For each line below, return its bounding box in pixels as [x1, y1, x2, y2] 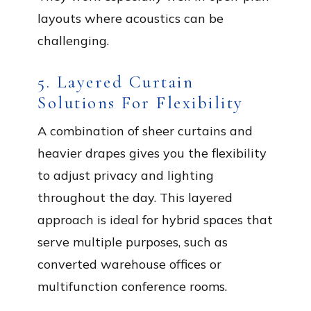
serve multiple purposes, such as [37, 234, 228, 250]
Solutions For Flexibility [37, 92, 244, 113]
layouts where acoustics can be [37, 10, 224, 26]
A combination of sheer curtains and [37, 123, 253, 139]
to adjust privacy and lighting [37, 167, 214, 183]
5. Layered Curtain [37, 72, 194, 92]
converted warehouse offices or [37, 256, 221, 272]
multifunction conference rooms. [37, 278, 227, 294]
